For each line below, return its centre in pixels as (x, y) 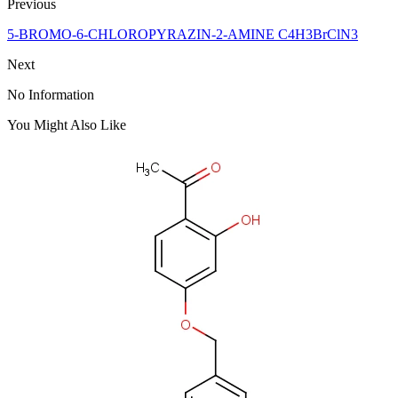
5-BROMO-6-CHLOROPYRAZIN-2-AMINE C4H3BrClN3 (183, 34)
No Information (51, 94)
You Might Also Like (67, 124)
